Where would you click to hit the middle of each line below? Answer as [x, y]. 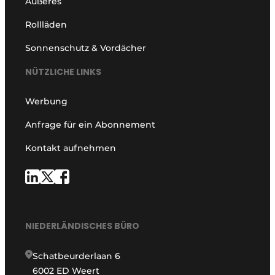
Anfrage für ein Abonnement [91, 124]
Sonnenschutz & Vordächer [86, 48]
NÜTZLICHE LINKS [64, 72]
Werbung [47, 101]
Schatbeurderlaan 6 [77, 256]
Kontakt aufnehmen [71, 148]
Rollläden [46, 25]
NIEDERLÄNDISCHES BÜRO [83, 226]
